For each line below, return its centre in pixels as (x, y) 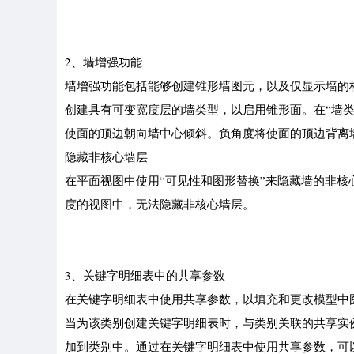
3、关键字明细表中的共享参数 (145, 275)
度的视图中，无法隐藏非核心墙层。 (160, 204)
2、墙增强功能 (104, 62)
